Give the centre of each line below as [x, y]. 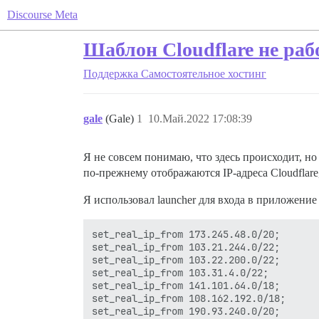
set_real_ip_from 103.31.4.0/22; [180, 273]
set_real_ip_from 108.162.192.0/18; [189, 298]
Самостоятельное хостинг [204, 74]
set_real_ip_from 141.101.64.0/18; [186, 286]
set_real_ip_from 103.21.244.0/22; [186, 247]
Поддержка [111, 74]
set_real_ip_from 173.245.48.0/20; [186, 234]
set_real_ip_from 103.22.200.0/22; [186, 260]
